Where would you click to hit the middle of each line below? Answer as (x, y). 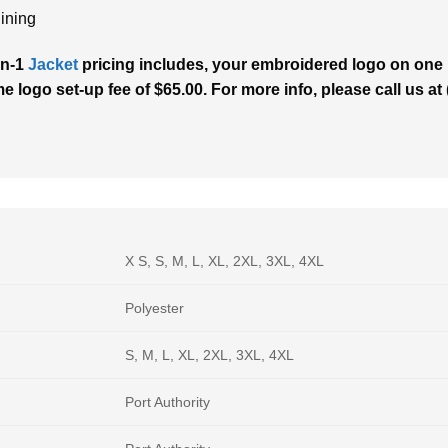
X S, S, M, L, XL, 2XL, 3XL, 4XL (225, 261)
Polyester (155, 308)
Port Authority (168, 402)
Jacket (53, 65)
